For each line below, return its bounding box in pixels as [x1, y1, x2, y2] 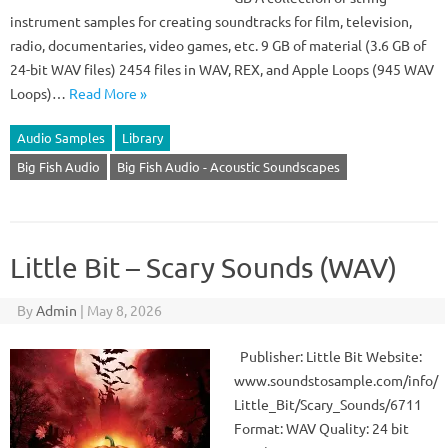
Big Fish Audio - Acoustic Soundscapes [117, 158, 340, 175]
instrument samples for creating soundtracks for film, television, [10, 12, 412, 30]
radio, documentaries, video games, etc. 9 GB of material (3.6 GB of [10, 36, 426, 54]
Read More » [69, 84, 147, 102]
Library [122, 129, 163, 146]
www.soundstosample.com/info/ [234, 371, 438, 389]
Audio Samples [17, 129, 105, 146]
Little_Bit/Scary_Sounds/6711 [234, 395, 422, 413]
